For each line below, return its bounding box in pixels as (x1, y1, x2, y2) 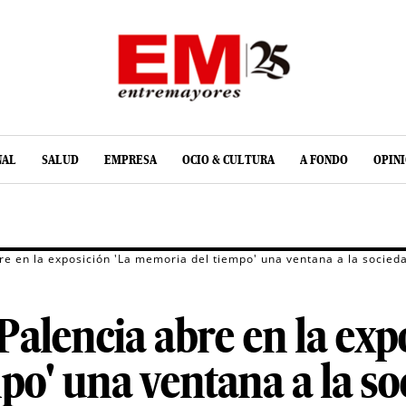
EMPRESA (104, 152, 157, 168)
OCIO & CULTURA (182, 152, 275, 168)
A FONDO (300, 152, 348, 168)
